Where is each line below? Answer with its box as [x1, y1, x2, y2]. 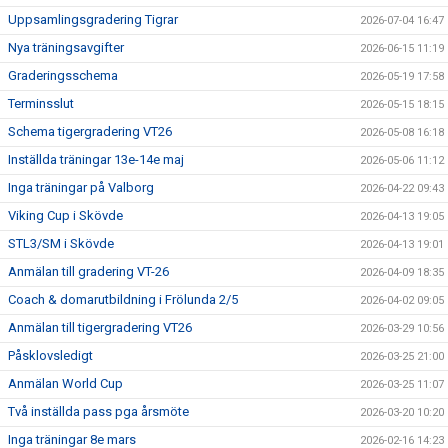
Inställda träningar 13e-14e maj [8, 152, 184, 167]
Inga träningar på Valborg [8, 180, 154, 195]
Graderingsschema [8, 68, 118, 83]
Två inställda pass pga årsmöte [8, 404, 189, 419]
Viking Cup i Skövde [8, 208, 123, 223]
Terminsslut [8, 96, 74, 111]
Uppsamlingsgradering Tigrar [8, 12, 178, 27]
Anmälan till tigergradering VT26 [8, 320, 192, 335]
